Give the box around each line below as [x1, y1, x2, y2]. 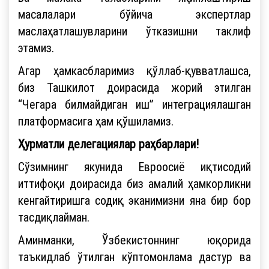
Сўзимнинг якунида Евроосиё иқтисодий [18, 159, 251, 174]
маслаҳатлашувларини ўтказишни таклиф [18, 23, 251, 38]
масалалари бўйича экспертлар [18, 6, 251, 22]
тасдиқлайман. [18, 209, 89, 225]
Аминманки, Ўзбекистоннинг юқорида [18, 232, 251, 247]
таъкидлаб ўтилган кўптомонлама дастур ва [18, 249, 251, 264]
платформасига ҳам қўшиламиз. [18, 113, 174, 128]
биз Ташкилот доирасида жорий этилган [18, 79, 251, 95]
